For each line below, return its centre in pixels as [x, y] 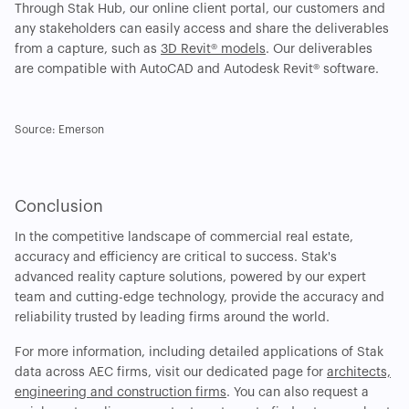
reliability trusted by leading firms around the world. [172, 318]
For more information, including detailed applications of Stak [199, 353]
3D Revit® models [213, 50]
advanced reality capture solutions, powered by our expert [190, 278]
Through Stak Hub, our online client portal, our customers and [200, 10]
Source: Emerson [59, 130]
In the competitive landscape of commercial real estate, [184, 238]
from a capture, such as [88, 50]
